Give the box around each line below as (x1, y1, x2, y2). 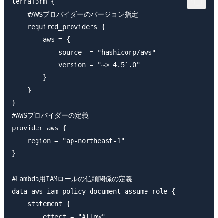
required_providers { (12, 22, 105, 31)
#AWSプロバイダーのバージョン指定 (12, 10, 138, 18)
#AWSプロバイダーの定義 (12, 111, 89, 119)
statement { (12, 200, 70, 208)
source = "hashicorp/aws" (12, 48, 156, 56)
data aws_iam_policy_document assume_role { (12, 187, 175, 195)
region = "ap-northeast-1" (12, 136, 125, 145)
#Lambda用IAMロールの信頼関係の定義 (12, 174, 132, 182)
